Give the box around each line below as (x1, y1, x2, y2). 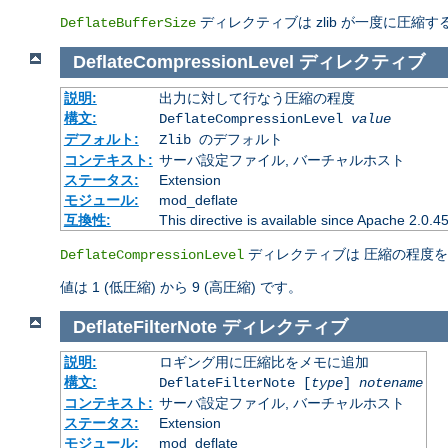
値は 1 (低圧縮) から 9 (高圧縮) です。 (60, 278, 302, 295)
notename (358, 375, 423, 392)
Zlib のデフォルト (158, 131, 283, 148)
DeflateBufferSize (60, 14, 196, 31)
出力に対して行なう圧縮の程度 (158, 89, 355, 106)
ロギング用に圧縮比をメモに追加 (158, 354, 369, 371)
